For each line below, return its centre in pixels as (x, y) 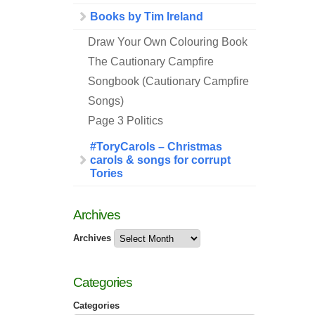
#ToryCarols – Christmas (156, 147)
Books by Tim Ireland (147, 17)
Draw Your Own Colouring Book (167, 42)
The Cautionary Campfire (150, 62)
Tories (107, 173)
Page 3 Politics (125, 121)
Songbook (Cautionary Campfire (168, 81)
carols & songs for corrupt (160, 160)
